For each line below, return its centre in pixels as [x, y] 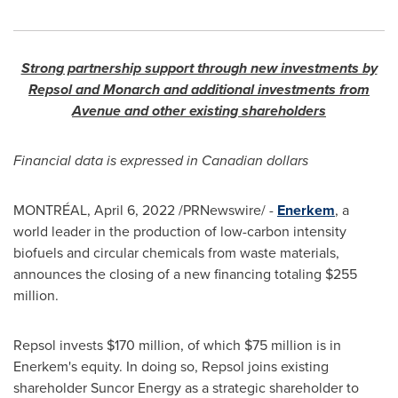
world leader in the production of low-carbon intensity [180, 231]
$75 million [279, 345]
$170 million [143, 345]
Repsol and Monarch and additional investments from [199, 89]
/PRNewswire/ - [226, 210]
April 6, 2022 [135, 210]
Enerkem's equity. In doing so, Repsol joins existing [171, 366]
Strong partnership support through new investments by [199, 68]
